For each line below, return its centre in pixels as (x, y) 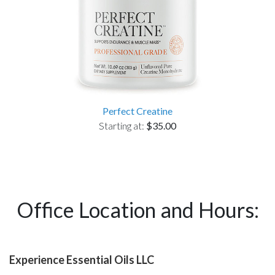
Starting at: (122, 126)
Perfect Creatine (137, 111)
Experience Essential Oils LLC (82, 260)
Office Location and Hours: (137, 210)
